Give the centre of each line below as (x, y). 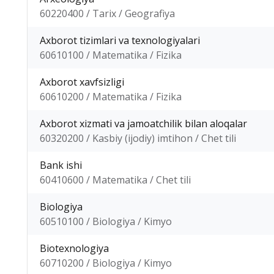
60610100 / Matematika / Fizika (111, 55)
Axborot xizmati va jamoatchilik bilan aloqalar (143, 123)
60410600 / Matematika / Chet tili (115, 180)
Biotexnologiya (74, 248)
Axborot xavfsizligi (82, 82)
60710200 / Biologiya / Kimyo (106, 263)
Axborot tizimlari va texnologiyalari (120, 40)
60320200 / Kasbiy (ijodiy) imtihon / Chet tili (138, 138)
